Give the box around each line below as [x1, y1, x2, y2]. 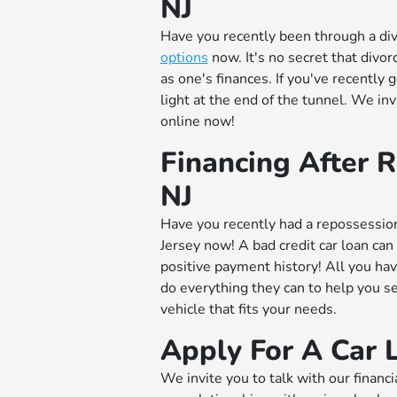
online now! [160, 111, 235, 131]
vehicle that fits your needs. [160, 299, 337, 319]
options [160, 47, 208, 67]
